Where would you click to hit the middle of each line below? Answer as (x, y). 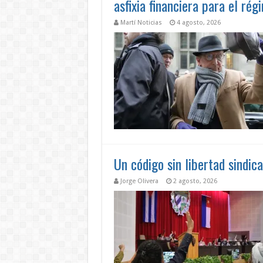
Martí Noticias (141, 23)
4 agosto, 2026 (198, 23)
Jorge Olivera (139, 181)
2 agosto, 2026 (195, 181)
